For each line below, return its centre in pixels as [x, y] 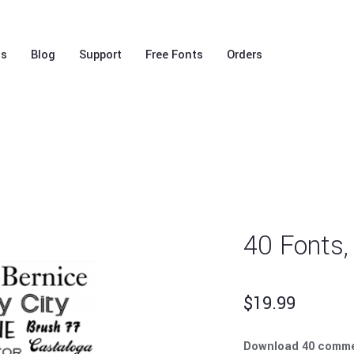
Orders [245, 55]
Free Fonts [174, 55]
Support [100, 55]
